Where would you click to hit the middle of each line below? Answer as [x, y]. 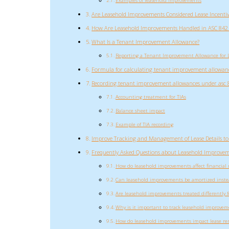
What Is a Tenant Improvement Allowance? [146, 41]
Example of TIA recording [144, 124]
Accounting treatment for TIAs [151, 97]
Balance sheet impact [140, 110]
